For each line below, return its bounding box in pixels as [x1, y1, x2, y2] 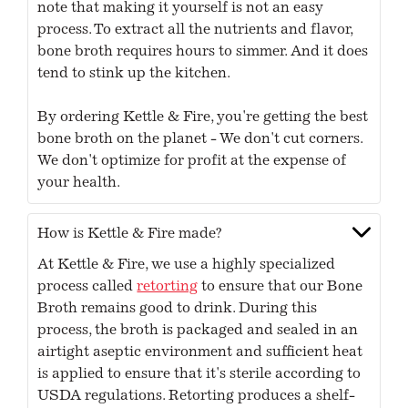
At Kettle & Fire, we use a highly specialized [37, 258, 336, 273]
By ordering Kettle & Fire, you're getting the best [37, 110, 369, 126]
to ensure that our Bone [198, 280, 363, 295]
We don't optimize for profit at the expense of [37, 154, 347, 169]
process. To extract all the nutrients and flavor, [37, 23, 353, 38]
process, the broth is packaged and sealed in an [37, 323, 359, 339]
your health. [37, 176, 121, 191]
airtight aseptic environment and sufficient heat [37, 345, 363, 361]
